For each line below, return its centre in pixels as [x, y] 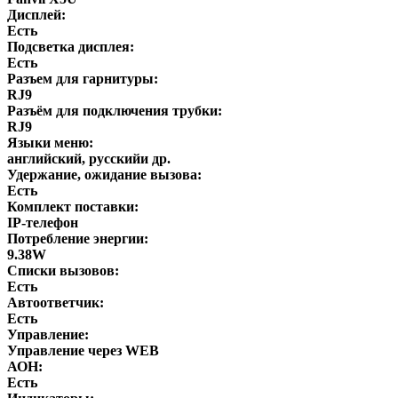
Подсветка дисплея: [71, 46]
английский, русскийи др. [89, 158]
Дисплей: [36, 14]
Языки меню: [50, 142]
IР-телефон [43, 222]
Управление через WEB [83, 350]
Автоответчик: [56, 302]
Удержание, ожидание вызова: [104, 174]
